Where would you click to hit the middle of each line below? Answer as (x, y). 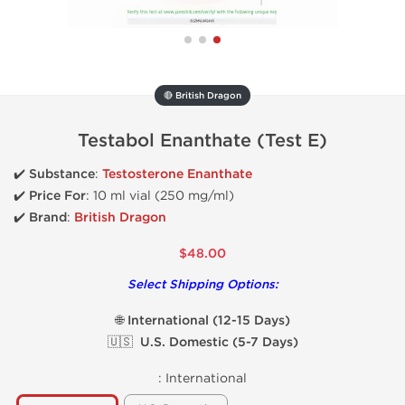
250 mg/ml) (197, 196)
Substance (62, 174)
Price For (57, 196)
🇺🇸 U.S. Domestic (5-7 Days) (202, 342)
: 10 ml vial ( (123, 196)
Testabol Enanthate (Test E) (202, 141)
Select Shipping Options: (202, 285)
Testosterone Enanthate (177, 174)
